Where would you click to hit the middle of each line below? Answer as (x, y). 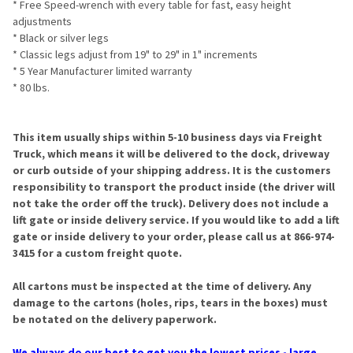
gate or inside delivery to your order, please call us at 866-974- (174, 237)
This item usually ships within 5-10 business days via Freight (167, 137)
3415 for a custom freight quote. (97, 253)
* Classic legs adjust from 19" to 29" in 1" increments (135, 55)
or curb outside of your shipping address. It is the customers (172, 171)
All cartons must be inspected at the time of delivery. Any (162, 286)
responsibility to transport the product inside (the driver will (174, 187)
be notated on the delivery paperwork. (115, 320)
